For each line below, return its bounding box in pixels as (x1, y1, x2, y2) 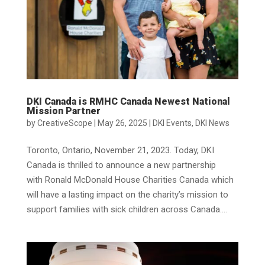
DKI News (195, 118, 230, 128)
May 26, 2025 (97, 118, 147, 128)
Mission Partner (26, 105, 101, 117)
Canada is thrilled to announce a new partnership (26, 160, 216, 171)
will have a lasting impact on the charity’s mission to (26, 189, 228, 201)
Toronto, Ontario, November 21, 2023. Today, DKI (26, 145, 214, 156)
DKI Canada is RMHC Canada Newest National (26, 96, 230, 108)
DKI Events (152, 118, 192, 128)
